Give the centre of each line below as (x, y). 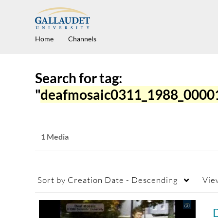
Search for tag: (79, 78)
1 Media (55, 137)
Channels (82, 39)
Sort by (52, 180)
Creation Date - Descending (122, 180)
